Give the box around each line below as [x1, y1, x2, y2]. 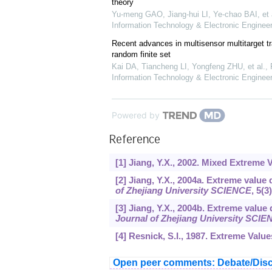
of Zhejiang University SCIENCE [115, 185, 251, 196]
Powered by [111, 110, 160, 121]
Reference [109, 134, 160, 148]
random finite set [111, 50, 171, 59]
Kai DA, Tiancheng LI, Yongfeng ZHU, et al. [111, 62, 265, 72]
